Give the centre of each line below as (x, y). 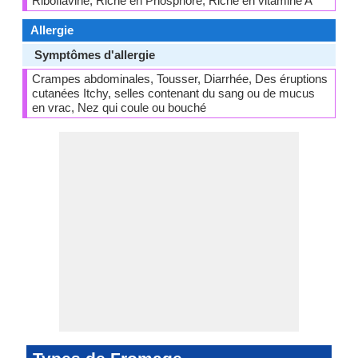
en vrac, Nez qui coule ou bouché (119, 107)
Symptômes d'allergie (95, 55)
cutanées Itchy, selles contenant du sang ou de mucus (173, 93)
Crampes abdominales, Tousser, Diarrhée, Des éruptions (180, 79)
